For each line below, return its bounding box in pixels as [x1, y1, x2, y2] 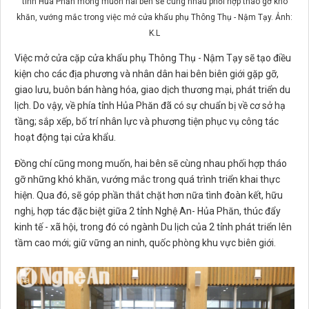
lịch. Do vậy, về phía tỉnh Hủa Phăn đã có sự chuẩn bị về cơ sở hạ [14, 100, 286, 112]
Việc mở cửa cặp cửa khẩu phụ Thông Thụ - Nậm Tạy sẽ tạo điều [14, 52, 291, 64]
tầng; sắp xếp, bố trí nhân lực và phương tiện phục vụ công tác [14, 116, 279, 128]
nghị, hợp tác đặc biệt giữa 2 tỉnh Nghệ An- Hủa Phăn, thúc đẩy [14, 206, 281, 217]
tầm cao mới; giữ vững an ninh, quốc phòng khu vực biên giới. [14, 237, 276, 249]
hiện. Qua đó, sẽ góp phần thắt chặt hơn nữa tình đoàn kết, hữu [14, 190, 283, 201]
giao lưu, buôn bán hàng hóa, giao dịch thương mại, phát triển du [14, 84, 290, 96]
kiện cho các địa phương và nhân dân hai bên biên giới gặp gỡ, [14, 68, 279, 80]
